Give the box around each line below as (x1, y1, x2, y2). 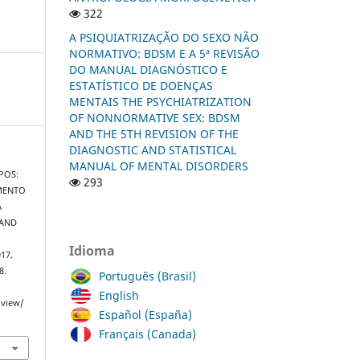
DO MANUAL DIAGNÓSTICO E (69, 61, 227, 77)
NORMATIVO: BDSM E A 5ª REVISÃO (69, 45, 260, 61)
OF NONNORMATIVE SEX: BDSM (69, 109, 240, 125)
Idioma (69, 241, 115, 260)
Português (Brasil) (99, 268, 196, 284)
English (99, 287, 139, 303)
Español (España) (99, 306, 192, 322)
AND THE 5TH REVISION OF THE (69, 125, 239, 141)
